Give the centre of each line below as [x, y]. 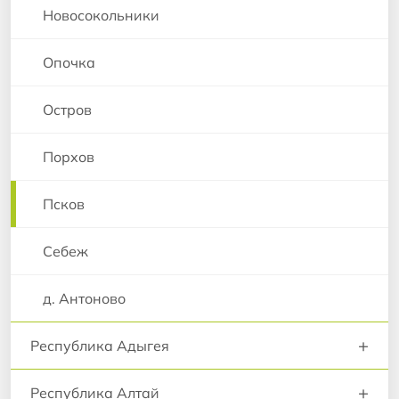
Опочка [69, 62]
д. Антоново [84, 298]
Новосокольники [101, 15]
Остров [67, 109]
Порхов [69, 156]
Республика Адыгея [100, 345]
